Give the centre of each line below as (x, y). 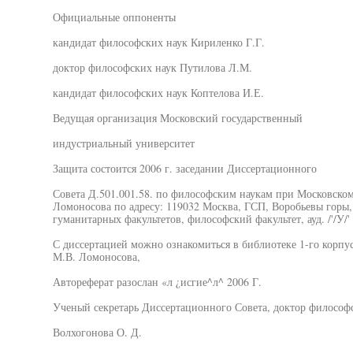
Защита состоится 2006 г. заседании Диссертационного (184, 168)
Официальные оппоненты (114, 17)
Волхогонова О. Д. (97, 332)
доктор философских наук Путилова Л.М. (152, 67)
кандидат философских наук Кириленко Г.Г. (158, 42)
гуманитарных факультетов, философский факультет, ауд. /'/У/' (201, 219)
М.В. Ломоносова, (96, 256)
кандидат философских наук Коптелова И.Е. (158, 93)
